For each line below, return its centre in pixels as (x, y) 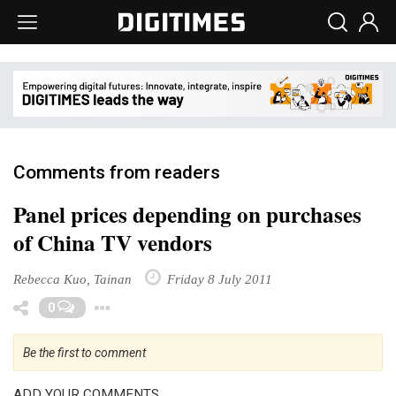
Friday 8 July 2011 (218, 278)
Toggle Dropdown (211, 304)
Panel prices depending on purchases (187, 214)
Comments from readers (117, 172)
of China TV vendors (113, 242)
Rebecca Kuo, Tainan (72, 278)
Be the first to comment (84, 352)
